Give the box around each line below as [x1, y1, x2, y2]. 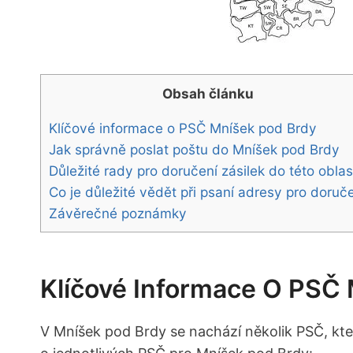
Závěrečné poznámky [49, 205, 187, 222]
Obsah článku [162, 85, 254, 102]
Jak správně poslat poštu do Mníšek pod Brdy [49, 141, 340, 158]
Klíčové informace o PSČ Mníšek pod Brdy [49, 120, 317, 137]
